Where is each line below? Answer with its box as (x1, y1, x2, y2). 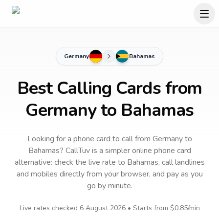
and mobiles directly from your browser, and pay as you (16, 169, 203, 179)
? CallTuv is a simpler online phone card (59, 145, 191, 156)
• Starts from (125, 203, 170, 213)
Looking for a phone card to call (27, 133, 133, 144)
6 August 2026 (79, 203, 126, 213)
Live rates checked (19, 203, 80, 213)
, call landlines (158, 157, 205, 168)
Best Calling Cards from (17, 76, 202, 100)
